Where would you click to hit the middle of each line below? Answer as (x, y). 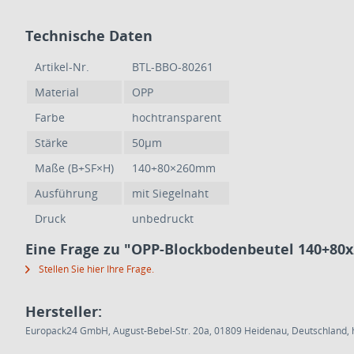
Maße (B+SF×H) (74, 168)
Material (57, 92)
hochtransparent (177, 117)
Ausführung (66, 193)
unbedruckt (163, 218)
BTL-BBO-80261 (173, 67)
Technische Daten (89, 36)
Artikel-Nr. (62, 67)
